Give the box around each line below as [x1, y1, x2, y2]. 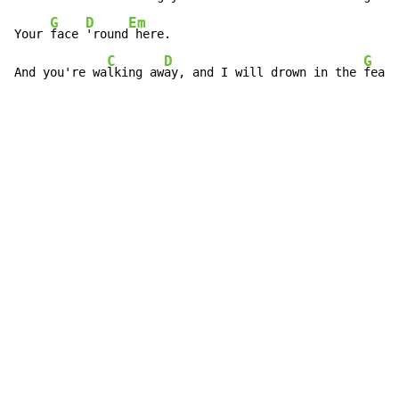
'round [85, 27, 128, 42]
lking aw [107, 65, 164, 80]
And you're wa [14, 65, 107, 80]
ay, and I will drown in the [164, 65, 363, 80]
